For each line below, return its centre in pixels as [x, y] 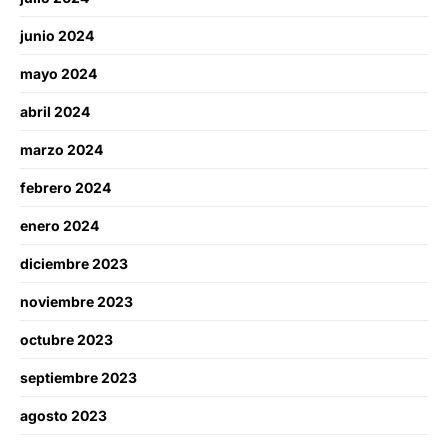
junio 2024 [57, 35]
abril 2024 [55, 111]
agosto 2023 [63, 415]
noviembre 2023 [76, 301]
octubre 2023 [66, 339]
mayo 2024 [58, 73]
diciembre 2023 [74, 263]
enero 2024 [59, 225]
